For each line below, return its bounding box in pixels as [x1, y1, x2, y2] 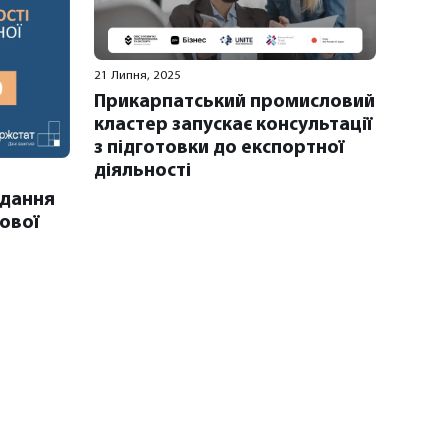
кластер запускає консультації [94, 116, 372, 136]
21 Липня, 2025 [94, 69, 181, 83]
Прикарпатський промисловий [94, 93, 375, 113]
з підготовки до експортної [94, 139, 344, 159]
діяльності [94, 162, 191, 182]
